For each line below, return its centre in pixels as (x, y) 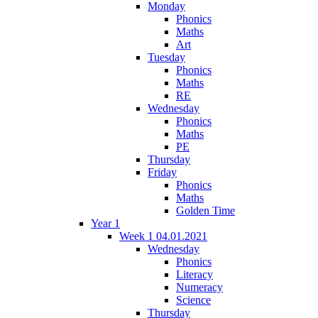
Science (193, 300)
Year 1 (105, 223)
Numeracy (199, 287)
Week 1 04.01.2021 (163, 236)
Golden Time (205, 210)
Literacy (194, 274)
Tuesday (166, 57)
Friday (162, 172)
